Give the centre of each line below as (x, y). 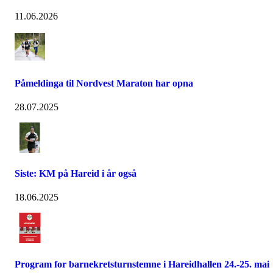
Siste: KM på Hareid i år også (76, 174)
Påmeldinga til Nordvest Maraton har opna (104, 83)
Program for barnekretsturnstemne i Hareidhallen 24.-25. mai (142, 264)
